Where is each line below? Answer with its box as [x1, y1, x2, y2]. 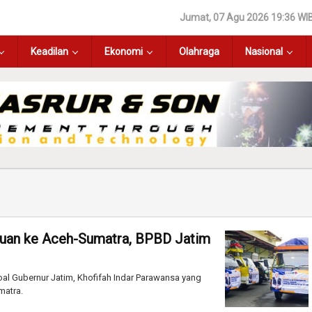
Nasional [245, 46, 283, 57]
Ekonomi [104, 46, 143, 57]
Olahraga [179, 46, 219, 57]
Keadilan [31, 46, 68, 57]
